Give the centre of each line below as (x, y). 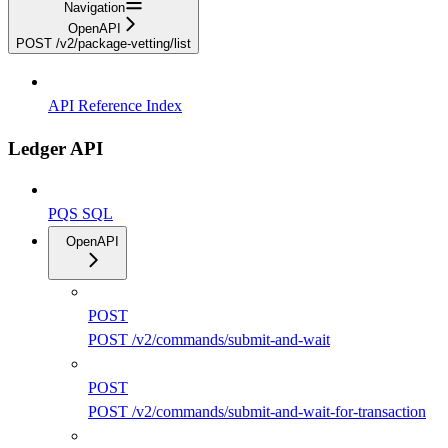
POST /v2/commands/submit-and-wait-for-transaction (257, 412)
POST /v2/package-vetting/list (103, 43)
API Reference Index (115, 105)
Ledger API (55, 148)
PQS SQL (80, 214)
